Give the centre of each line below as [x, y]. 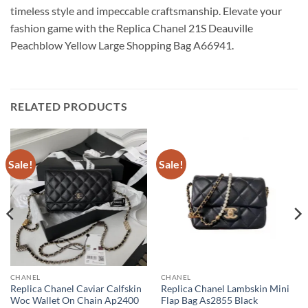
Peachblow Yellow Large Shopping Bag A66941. [122, 45]
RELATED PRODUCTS [69, 107]
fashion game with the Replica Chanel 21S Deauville [132, 28]
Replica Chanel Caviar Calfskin [76, 288]
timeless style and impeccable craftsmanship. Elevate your [146, 11]
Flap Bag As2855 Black [209, 300]
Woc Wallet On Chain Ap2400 [74, 300]
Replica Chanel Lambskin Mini [225, 288]
